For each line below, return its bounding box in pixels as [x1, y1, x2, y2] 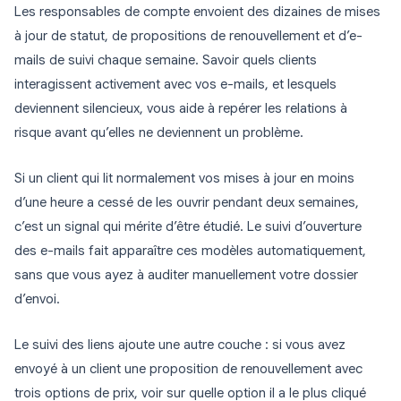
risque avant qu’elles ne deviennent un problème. [14, 124, 303, 141]
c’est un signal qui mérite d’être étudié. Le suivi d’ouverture [14, 218, 362, 235]
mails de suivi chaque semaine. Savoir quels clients [14, 52, 317, 69]
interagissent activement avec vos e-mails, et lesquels [14, 76, 337, 93]
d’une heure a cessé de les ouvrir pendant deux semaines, [14, 194, 359, 211]
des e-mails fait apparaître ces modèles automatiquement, [14, 243, 366, 260]
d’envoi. [14, 291, 60, 308]
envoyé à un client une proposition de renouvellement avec [14, 361, 363, 378]
